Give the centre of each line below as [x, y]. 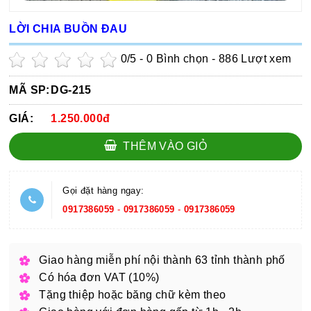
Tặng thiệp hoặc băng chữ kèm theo [133, 294]
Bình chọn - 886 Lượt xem [222, 58]
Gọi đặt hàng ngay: [103, 190]
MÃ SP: [30, 90]
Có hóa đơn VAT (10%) [99, 277]
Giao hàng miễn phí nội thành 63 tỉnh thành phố [162, 260]
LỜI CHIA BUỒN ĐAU [68, 28]
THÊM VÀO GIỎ [164, 146]
